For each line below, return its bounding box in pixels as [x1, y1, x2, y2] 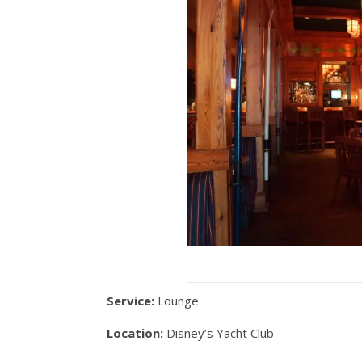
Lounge [154, 293, 199, 309]
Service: [107, 293, 154, 309]
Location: [107, 325, 163, 341]
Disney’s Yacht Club [163, 325, 274, 341]
